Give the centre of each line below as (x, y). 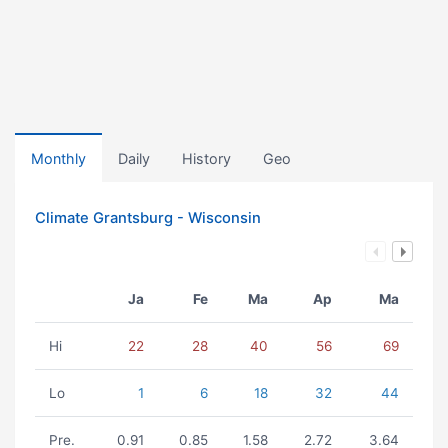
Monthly (58, 158)
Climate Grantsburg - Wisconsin (148, 218)
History (206, 158)
